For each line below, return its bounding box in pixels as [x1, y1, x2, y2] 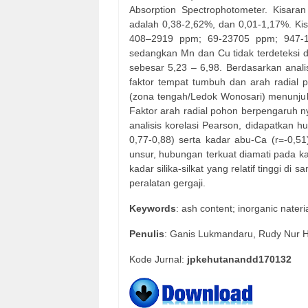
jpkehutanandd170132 [187, 254, 291, 265]
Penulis [129, 228, 164, 240]
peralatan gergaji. [129, 177, 206, 189]
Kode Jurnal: [129, 254, 187, 265]
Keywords [129, 203, 176, 214]
